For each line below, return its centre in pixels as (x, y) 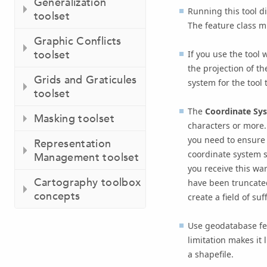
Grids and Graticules (85, 80)
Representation (72, 144)
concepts (57, 196)
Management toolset (86, 157)
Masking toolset (74, 119)
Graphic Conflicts (77, 41)
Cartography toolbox (87, 182)
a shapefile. (210, 254)
